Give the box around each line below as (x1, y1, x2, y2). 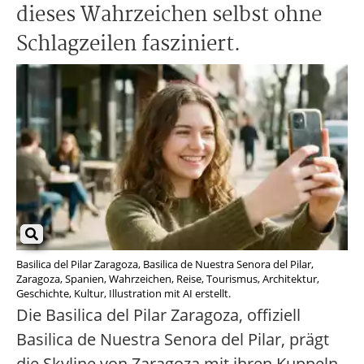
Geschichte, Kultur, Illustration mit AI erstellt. (16, 286, 231, 301)
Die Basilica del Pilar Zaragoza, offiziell (16, 304, 301, 327)
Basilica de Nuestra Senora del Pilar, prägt (16, 328, 329, 351)
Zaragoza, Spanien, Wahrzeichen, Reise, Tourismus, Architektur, (16, 271, 319, 287)
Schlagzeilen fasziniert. (16, 28, 240, 61)
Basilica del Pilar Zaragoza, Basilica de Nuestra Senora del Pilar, (16, 257, 314, 272)
